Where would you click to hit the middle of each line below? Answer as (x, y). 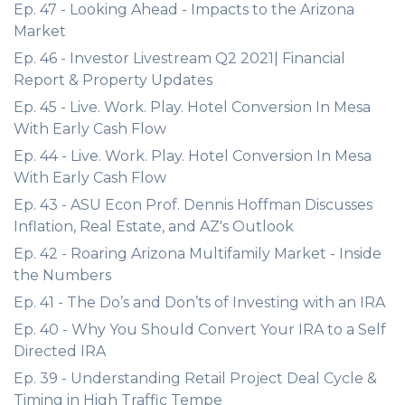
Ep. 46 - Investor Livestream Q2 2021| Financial (179, 58)
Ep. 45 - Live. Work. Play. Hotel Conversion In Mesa (192, 107)
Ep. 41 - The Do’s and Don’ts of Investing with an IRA (199, 302)
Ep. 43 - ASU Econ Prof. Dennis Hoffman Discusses (193, 205)
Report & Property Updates (113, 80)
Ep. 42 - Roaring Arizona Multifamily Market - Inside (198, 254)
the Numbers (62, 275)
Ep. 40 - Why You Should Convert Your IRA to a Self (200, 330)
